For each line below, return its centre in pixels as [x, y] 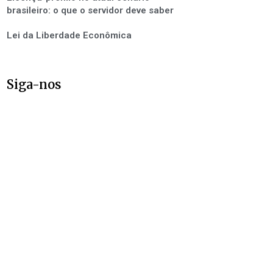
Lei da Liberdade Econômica [69, 35]
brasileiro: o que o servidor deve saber [90, 10]
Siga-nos [34, 84]
